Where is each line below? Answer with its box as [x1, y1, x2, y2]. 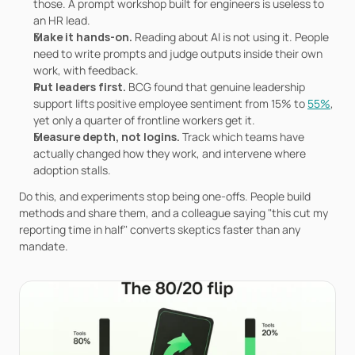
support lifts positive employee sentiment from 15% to [33, 96, 307, 111]
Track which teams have [182, 129, 304, 144]
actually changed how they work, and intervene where [33, 146, 306, 161]
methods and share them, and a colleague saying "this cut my [19, 205, 328, 220]
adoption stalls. [33, 162, 111, 177]
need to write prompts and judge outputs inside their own [33, 46, 323, 61]
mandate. [19, 239, 68, 254]
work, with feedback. [33, 63, 139, 78]
